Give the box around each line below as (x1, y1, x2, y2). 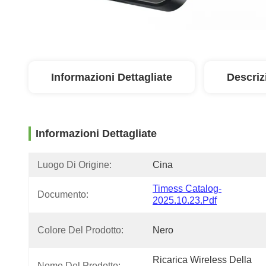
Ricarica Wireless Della (153, 255, 252, 265)
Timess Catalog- (153, 183, 221, 194)
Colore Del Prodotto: (37, 225, 123, 235)
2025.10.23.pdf (153, 195, 217, 205)
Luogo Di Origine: (37, 160, 112, 170)
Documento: (37, 189, 88, 199)
